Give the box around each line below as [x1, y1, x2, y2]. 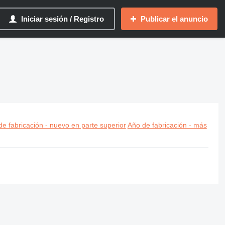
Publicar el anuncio [141, 15, 208, 23]
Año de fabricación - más [127, 121, 207, 129]
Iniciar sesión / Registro [21, 15, 104, 23]
